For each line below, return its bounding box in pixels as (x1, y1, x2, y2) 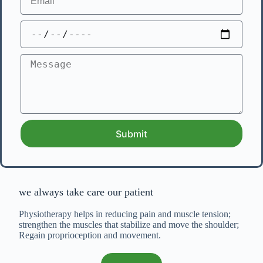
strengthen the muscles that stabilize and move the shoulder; (19, 220, 239, 230)
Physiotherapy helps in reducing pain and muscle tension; (19, 209, 231, 219)
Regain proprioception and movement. (19, 230, 161, 240)
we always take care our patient (19, 186, 153, 198)
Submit (116, 127, 147, 140)
